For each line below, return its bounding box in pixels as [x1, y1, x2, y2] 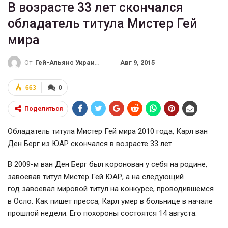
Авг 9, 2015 [120, 58, 155, 66]
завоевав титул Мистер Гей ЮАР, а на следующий [8, 172, 184, 182]
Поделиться [24, 105, 63, 113]
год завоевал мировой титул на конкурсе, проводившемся [8, 184, 214, 194]
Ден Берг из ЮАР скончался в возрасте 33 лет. [8, 139, 174, 149]
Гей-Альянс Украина [35, 59, 95, 67]
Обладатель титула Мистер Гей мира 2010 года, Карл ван [8, 127, 208, 136]
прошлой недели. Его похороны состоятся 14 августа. [8, 209, 197, 218]
